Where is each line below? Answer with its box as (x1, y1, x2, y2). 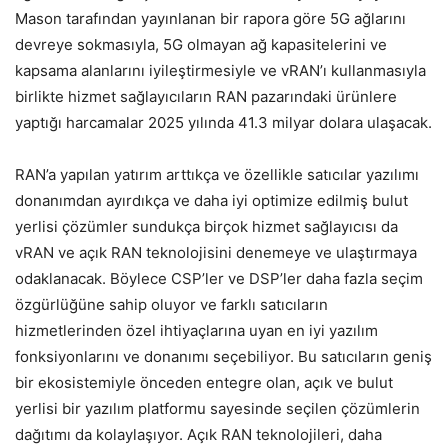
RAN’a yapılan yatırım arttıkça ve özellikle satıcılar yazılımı (15, 165, 419, 184)
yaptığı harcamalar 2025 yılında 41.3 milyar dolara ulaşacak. (15, 113, 432, 132)
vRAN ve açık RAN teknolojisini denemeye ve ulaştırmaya (15, 243, 417, 262)
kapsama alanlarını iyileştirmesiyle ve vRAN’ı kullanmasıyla (15, 61, 426, 80)
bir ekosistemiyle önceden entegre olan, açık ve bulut (15, 373, 393, 392)
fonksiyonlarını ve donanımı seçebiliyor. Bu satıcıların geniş (15, 347, 432, 366)
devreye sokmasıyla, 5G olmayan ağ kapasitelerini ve (15, 35, 387, 54)
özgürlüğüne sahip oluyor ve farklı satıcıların (15, 295, 328, 314)
